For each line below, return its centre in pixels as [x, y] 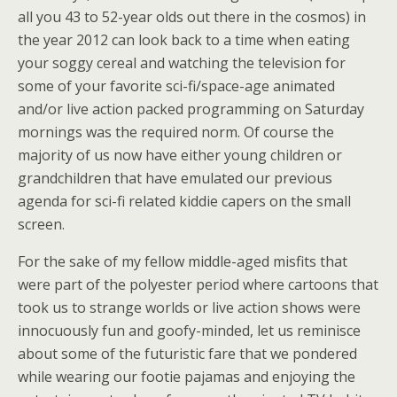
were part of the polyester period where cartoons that [198, 284]
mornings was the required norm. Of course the [176, 132]
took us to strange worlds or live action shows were [189, 307]
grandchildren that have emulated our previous [175, 178]
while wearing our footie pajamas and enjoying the [187, 377]
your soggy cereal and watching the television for [182, 63]
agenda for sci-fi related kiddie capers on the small [184, 201]
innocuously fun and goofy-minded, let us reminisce [189, 331]
